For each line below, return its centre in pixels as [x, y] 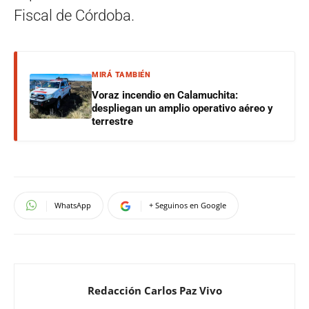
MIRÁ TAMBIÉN [121, 74]
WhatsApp [73, 205]
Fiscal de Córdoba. [74, 15]
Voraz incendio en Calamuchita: [165, 95]
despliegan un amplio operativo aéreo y [182, 108]
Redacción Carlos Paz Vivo [154, 290]
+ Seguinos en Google [188, 205]
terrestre [112, 121]
